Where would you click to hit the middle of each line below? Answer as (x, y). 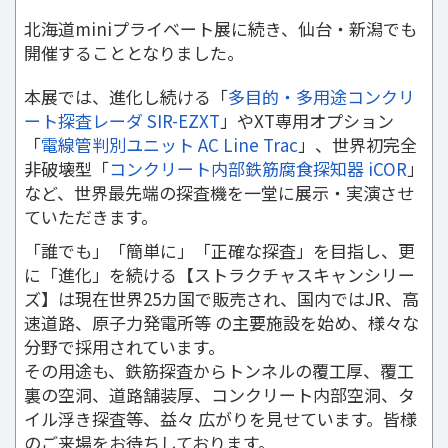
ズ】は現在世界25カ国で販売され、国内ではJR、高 (221, 298)
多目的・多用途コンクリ (321, 96)
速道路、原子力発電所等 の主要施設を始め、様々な (221, 322)
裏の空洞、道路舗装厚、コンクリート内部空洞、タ (219, 394)
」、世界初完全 (357, 144)
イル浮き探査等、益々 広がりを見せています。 (203, 418)
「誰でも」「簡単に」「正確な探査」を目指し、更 (219, 250)
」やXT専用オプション (307, 120)
